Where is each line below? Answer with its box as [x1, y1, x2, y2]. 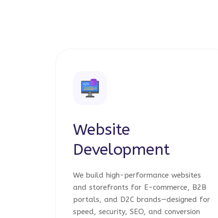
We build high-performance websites [73, 171, 201, 180]
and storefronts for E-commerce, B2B [73, 183, 206, 192]
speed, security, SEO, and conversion [73, 207, 200, 216]
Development [73, 141, 170, 159]
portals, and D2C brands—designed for [73, 195, 210, 204]
